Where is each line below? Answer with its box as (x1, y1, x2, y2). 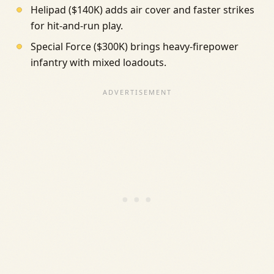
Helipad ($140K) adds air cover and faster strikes (30, 3, 254, 17)
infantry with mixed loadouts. (30, 56, 166, 70)
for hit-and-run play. (30, 19, 123, 33)
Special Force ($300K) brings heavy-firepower (30, 40, 239, 54)
